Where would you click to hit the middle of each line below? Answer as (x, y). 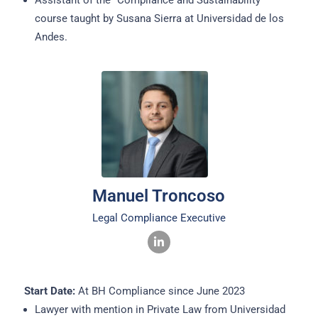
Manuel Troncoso (159, 196)
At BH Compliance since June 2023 (160, 291)
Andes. (51, 37)
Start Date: (49, 291)
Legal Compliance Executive (159, 218)
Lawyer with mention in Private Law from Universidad (160, 310)
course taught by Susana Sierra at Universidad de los (159, 19)
